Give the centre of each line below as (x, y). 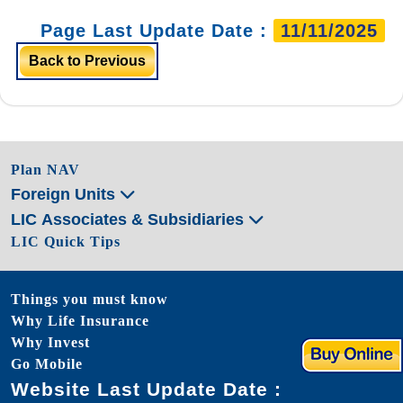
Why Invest (50, 342)
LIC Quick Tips (66, 241)
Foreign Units (65, 194)
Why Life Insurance (80, 320)
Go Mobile (47, 363)
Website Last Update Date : (146, 389)
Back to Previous (87, 60)
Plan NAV (45, 169)
